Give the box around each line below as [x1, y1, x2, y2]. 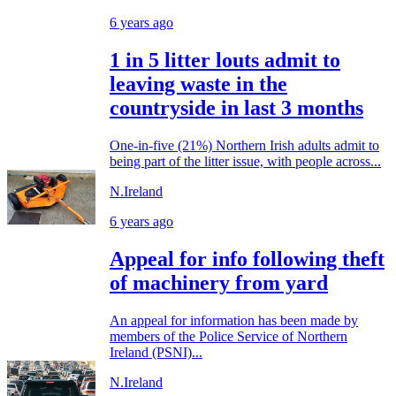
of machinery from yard [110, 270, 328, 294]
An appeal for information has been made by [110, 312, 358, 328]
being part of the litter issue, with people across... [110, 154, 381, 170]
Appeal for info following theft [110, 247, 385, 270]
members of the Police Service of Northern [110, 328, 347, 344]
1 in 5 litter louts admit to [110, 49, 340, 72]
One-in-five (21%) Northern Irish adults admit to [110, 138, 379, 154]
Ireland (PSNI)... [110, 344, 202, 360]
